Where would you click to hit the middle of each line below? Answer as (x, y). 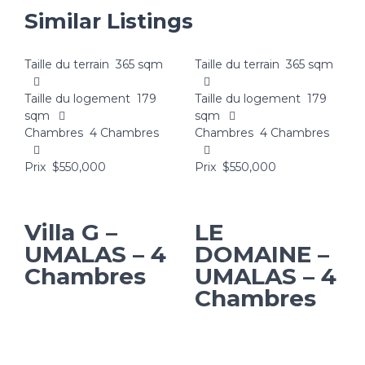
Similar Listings (109, 21)
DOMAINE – (262, 254)
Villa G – (71, 232)
